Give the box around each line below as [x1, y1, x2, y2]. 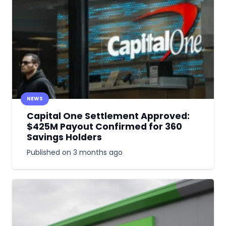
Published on [26, 147, 73, 157]
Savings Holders [26, 131, 102, 144]
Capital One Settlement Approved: [26, 110, 190, 123]
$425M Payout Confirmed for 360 [26, 121, 182, 133]
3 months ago [73, 147, 123, 157]
